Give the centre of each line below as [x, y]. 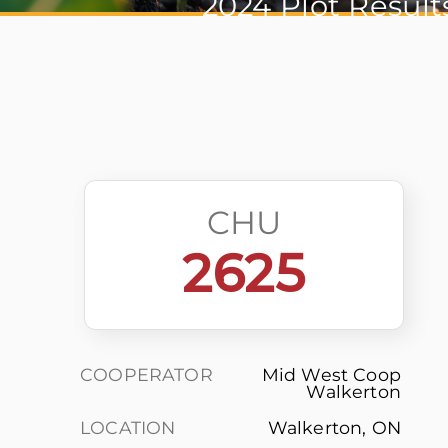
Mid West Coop [331, 374]
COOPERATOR [146, 374]
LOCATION [128, 427]
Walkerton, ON [334, 427]
